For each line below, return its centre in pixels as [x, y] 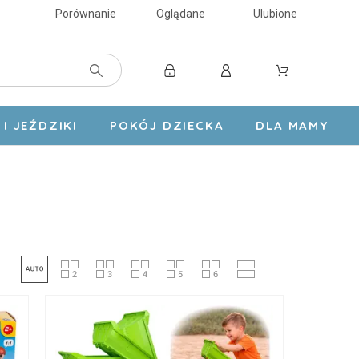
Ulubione [275, 14]
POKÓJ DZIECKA [167, 125]
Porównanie [85, 14]
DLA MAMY [292, 125]
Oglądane [180, 14]
